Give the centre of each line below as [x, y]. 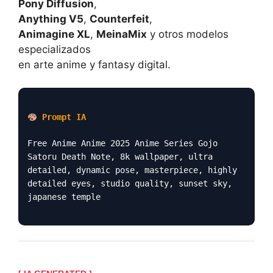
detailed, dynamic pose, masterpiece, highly [132, 170]
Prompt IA [61, 117]
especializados [55, 49]
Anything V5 [51, 19]
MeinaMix [122, 34]
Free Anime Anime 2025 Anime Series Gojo [122, 144]
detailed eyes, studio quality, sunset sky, [130, 184]
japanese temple [64, 197]
